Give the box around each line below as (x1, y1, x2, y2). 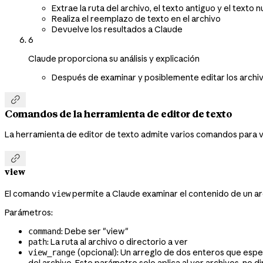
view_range (28, 247, 75, 257)
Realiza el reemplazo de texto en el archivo (52, 13, 221, 24)
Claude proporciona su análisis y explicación (28, 53, 200, 64)
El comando (5, 188, 52, 199)
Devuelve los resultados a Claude (52, 23, 183, 35)
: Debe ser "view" (61, 225, 129, 237)
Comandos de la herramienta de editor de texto (5, 107, 232, 120)
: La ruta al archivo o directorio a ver (47, 236, 188, 247)
